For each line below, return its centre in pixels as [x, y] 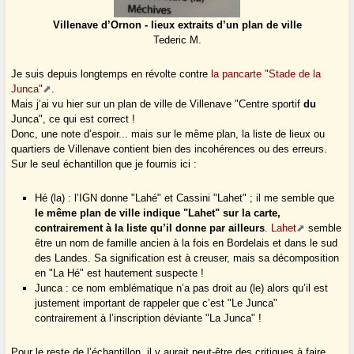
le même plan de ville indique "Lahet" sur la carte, [158, 213]
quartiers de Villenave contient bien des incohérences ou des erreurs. [169, 149]
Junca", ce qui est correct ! [73, 119]
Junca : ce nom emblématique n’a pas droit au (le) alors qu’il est [182, 288]
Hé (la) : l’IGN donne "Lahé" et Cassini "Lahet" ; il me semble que [185, 198]
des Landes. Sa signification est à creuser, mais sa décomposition [187, 258]
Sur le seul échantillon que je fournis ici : [104, 164]
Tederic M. [177, 40]
